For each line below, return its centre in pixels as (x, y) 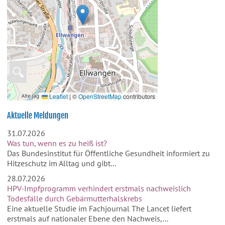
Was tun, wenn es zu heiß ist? (57, 143)
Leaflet (58, 96)
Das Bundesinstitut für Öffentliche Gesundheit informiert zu (108, 153)
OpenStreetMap (100, 96)
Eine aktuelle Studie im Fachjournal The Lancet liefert (99, 208)
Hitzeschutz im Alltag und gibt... (61, 163)
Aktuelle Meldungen (37, 116)
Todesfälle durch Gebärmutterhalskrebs (74, 198)
